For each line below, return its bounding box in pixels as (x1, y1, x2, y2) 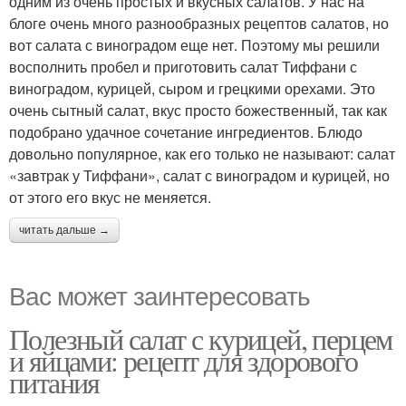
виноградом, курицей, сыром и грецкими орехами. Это (9, 78, 375, 99)
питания (9, 362, 100, 401)
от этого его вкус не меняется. (9, 187, 211, 208)
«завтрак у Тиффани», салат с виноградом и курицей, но (9, 165, 390, 186)
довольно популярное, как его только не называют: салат (9, 143, 395, 164)
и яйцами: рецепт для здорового (9, 341, 357, 380)
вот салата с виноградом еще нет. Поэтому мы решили (9, 34, 380, 55)
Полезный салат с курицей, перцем (9, 319, 392, 358)
